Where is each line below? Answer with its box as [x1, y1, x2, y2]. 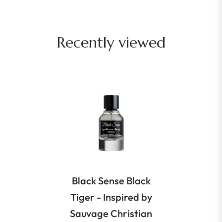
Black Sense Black [71, 174, 151, 187]
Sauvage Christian [70, 207, 152, 220]
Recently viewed [56, 33, 166, 52]
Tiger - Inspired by [70, 191, 152, 204]
